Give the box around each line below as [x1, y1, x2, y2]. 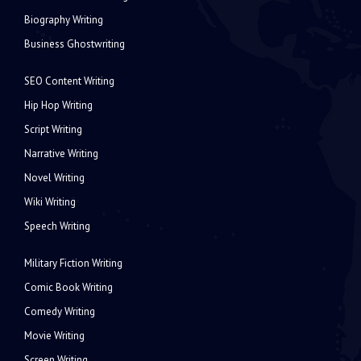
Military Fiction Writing [24, 256, 122, 271]
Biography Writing [24, 13, 103, 27]
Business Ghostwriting [24, 37, 125, 52]
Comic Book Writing [24, 280, 113, 295]
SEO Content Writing [24, 74, 114, 89]
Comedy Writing [24, 305, 95, 319]
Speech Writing [24, 219, 90, 234]
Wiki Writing [24, 195, 76, 210]
